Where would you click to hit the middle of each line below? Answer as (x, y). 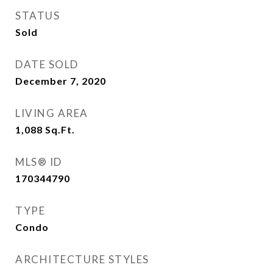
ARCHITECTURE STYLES (82, 259)
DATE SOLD (47, 64)
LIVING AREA (52, 113)
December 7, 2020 (61, 81)
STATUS (37, 16)
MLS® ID (39, 162)
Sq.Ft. (60, 129)
